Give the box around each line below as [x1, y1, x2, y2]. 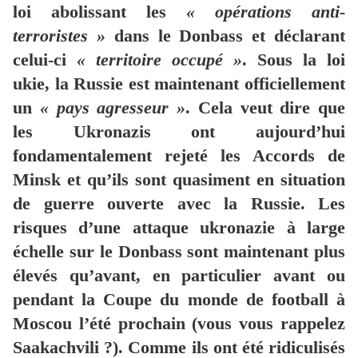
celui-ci [13, 50, 77, 70]
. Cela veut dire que [185, 97, 345, 118]
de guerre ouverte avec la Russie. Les [13, 193, 345, 214]
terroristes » [13, 26, 105, 46]
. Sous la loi [242, 50, 345, 70]
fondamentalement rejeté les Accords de [13, 145, 345, 166]
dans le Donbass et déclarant [105, 26, 346, 46]
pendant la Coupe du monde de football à [13, 289, 345, 310]
